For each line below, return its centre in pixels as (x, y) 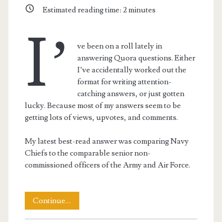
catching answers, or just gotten (131, 93)
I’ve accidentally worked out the (132, 70)
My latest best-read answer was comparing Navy (107, 141)
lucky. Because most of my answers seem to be (103, 105)
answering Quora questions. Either (137, 58)
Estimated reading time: (83, 10)
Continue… (52, 200)
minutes (141, 10)
